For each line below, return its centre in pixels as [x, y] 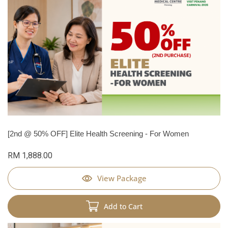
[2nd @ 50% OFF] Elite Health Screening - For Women [98, 133]
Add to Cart [123, 206]
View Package [122, 178]
